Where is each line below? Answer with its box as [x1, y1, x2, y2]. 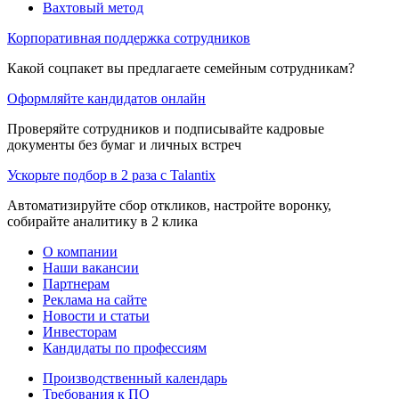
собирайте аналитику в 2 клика [7, 213, 198, 229]
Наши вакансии [43, 259, 139, 275]
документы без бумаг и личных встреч [7, 136, 241, 152]
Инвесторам [43, 323, 117, 339]
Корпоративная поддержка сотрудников [7, 29, 250, 45]
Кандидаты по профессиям [43, 339, 207, 355]
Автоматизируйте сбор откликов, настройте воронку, [7, 197, 331, 213]
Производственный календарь [43, 370, 227, 386]
